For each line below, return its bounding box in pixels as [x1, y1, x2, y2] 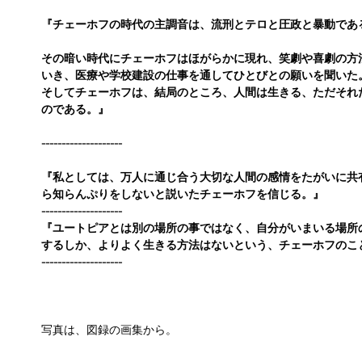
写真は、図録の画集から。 [41, 324, 177, 338]
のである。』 [41, 103, 109, 117]
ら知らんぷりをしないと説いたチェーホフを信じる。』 [41, 188, 324, 202]
